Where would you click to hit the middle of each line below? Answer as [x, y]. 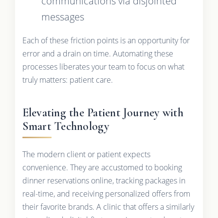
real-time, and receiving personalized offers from [106, 194]
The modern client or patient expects [86, 154]
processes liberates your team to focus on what [103, 67]
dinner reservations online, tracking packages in [104, 181]
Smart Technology [66, 127]
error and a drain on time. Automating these [98, 54]
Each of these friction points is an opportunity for [106, 41]
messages [63, 17]
